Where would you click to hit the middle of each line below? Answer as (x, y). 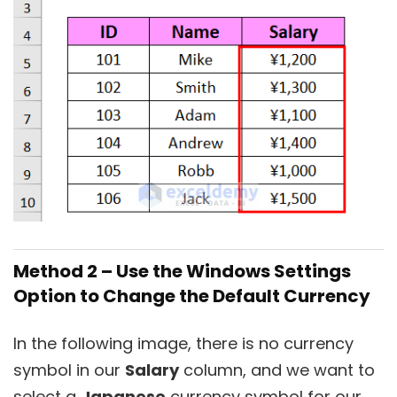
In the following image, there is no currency (183, 344)
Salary (152, 370)
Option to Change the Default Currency (192, 296)
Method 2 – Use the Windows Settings (182, 272)
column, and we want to (277, 370)
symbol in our (69, 370)
